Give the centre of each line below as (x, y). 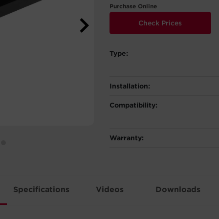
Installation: (130, 86)
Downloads (178, 189)
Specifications (41, 189)
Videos (109, 189)
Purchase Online (133, 6)
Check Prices (160, 23)
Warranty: (127, 138)
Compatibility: (133, 105)
